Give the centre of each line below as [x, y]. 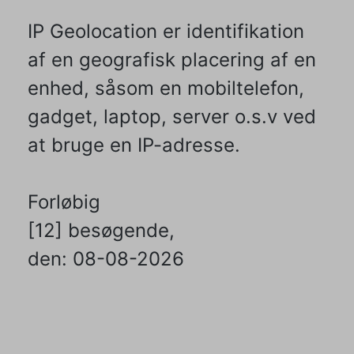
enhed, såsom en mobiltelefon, [166, 88]
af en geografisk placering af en [172, 60]
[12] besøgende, [101, 231]
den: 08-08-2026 [106, 259]
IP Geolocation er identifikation [166, 32]
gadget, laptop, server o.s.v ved [172, 117]
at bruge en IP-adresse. [134, 145]
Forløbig [64, 202]
